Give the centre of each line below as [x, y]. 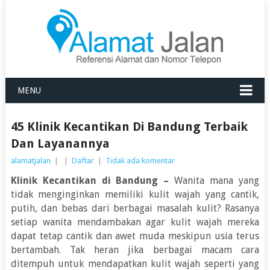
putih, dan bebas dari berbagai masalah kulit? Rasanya [135, 208]
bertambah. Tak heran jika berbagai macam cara [135, 250]
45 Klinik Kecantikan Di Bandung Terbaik [129, 127]
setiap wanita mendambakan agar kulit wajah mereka [135, 222]
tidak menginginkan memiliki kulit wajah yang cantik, [135, 194]
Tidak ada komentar [140, 161]
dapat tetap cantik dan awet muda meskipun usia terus [135, 236]
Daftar [83, 161]
